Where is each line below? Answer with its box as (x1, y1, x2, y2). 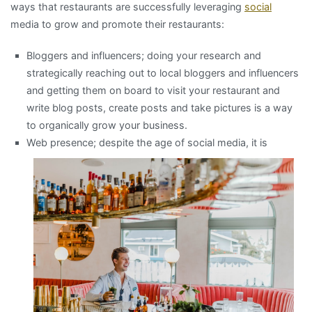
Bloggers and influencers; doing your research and (26, 49, 262, 61)
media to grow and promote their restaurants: (10, 17, 224, 30)
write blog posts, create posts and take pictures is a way (26, 101, 293, 114)
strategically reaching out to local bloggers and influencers (26, 66, 299, 79)
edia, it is (226, 136, 268, 148)
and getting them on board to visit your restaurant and (26, 84, 281, 96)
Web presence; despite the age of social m (26, 136, 227, 148)
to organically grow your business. (26, 118, 188, 131)
